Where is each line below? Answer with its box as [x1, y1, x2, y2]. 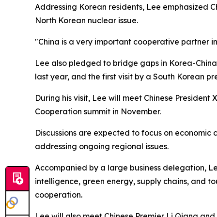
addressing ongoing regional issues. [35, 141, 169, 151]
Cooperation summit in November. [35, 106, 161, 116]
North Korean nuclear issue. [35, 15, 138, 25]
